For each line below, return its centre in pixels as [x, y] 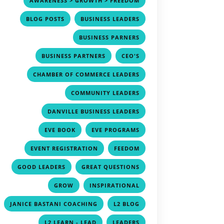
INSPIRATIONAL [114, 185]
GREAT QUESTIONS [110, 166]
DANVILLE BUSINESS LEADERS [93, 111]
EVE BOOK [60, 129]
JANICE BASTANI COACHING [53, 203]
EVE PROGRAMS [115, 129]
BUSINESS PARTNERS [73, 55]
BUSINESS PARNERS [109, 37]
